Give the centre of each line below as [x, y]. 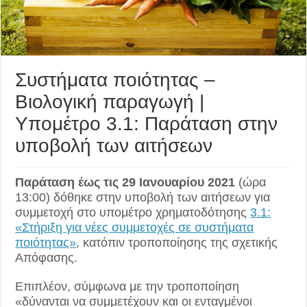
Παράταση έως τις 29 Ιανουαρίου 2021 [125, 183]
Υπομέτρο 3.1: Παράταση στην [147, 124]
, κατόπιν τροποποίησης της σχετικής [177, 243]
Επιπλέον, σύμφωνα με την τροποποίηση [127, 287]
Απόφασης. [47, 258]
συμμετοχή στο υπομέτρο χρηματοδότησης [133, 213]
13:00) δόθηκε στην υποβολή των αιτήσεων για [143, 198]
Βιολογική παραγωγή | [110, 102]
